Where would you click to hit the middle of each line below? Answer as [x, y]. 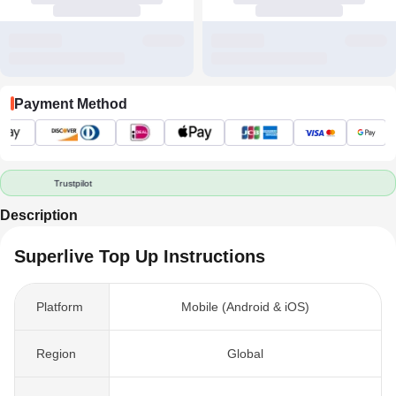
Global [245, 354]
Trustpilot [73, 183]
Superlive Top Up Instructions [140, 256]
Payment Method [71, 103]
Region [56, 354]
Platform [60, 307]
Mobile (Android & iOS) [245, 307]
